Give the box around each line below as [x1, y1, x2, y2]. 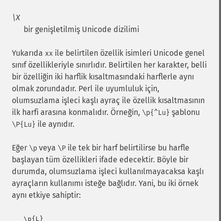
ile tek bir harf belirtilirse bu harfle [66, 143, 189, 152]
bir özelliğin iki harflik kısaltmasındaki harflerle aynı [12, 72, 194, 81]
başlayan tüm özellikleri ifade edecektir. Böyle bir [12, 155, 188, 164]
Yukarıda [12, 48, 45, 58]
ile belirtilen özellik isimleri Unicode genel [53, 48, 205, 58]
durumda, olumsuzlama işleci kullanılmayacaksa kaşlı [12, 167, 204, 176]
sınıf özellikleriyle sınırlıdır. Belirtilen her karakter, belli [12, 60, 207, 70]
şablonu [170, 108, 200, 117]
